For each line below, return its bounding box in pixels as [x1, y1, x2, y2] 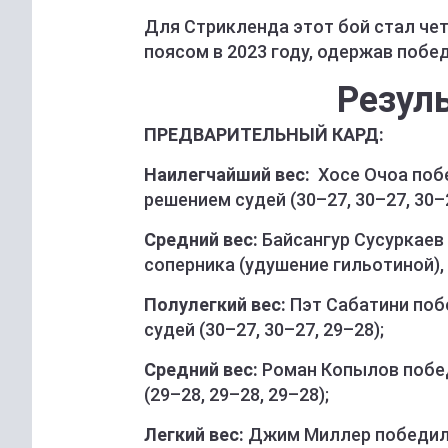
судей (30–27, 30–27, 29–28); [144, 319, 384, 341]
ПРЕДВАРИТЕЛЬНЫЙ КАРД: [144, 124, 384, 146]
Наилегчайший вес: [144, 164, 310, 186]
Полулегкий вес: [144, 294, 286, 316]
